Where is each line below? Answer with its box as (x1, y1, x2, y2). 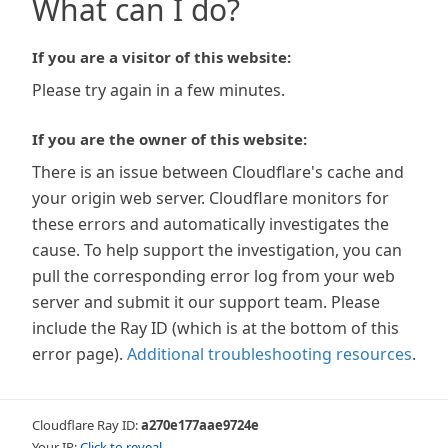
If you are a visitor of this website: (32, 47, 291, 67)
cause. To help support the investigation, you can (32, 239, 402, 261)
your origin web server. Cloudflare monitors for (32, 187, 389, 209)
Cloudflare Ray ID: (32, 416, 141, 434)
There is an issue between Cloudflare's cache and (32, 161, 404, 183)
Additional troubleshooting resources (127, 343, 412, 365)
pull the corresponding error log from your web (32, 265, 395, 287)
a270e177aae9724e (141, 416, 259, 434)
